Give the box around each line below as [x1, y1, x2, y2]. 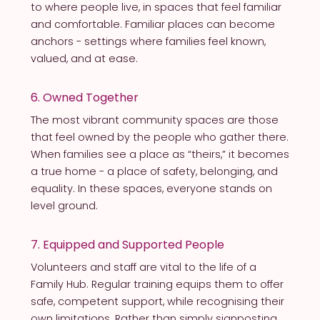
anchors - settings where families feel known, [30, 34, 266, 49]
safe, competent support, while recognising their [30, 294, 284, 309]
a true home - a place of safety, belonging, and [30, 164, 278, 179]
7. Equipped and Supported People [30, 236, 224, 253]
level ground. [30, 198, 98, 213]
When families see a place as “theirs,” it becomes [30, 146, 289, 161]
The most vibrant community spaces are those [30, 112, 279, 127]
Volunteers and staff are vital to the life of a [30, 259, 256, 274]
